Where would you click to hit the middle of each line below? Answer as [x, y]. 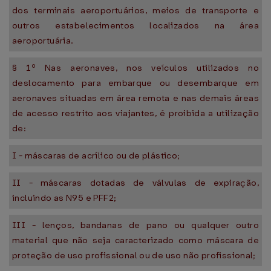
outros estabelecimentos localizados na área [135, 25]
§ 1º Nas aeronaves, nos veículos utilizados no [135, 68]
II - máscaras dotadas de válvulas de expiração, [135, 183]
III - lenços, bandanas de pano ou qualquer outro [135, 225]
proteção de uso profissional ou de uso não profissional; [134, 255]
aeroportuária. [43, 41]
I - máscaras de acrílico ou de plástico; [96, 155]
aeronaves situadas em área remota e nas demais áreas [135, 98]
